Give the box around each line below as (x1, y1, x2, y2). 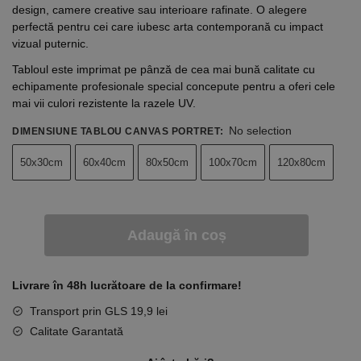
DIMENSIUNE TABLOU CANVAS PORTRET (12, 125, 220, 137)
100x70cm (209, 156, 257, 168)
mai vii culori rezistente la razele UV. (12, 96, 196, 110)
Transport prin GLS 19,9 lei (30, 304, 168, 317)
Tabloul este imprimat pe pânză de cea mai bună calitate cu (12, 62, 315, 76)
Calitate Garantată (30, 324, 123, 338)
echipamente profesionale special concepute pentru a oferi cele (12, 79, 335, 93)
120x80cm (277, 156, 326, 168)
